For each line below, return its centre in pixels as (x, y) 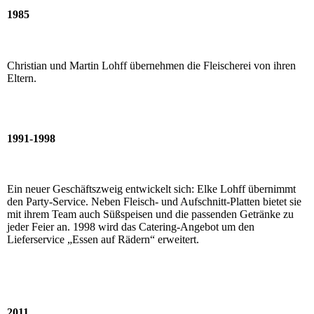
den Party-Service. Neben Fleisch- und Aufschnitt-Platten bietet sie (154, 202)
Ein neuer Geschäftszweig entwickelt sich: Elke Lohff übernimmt (151, 189)
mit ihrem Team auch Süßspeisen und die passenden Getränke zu (150, 214)
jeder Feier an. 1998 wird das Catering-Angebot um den (131, 227)
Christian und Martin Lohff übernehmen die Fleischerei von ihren (151, 65)
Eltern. (22, 78)
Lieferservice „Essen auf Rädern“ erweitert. (103, 240)
